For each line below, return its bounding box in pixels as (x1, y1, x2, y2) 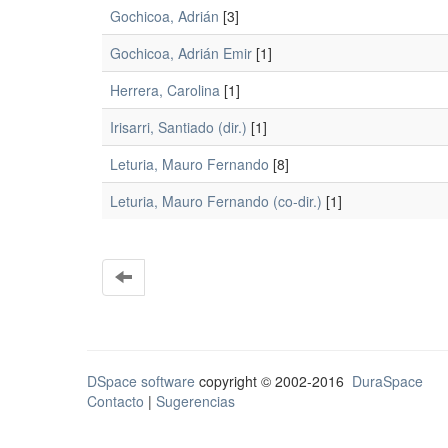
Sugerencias (156, 391, 235, 411)
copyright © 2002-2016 (195, 371, 352, 391)
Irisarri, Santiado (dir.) (110, 117, 247, 137)
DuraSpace (352, 371, 423, 391)
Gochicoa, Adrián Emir (110, 43, 252, 63)
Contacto (87, 391, 144, 411)
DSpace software (87, 371, 195, 391)
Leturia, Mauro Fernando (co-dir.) (110, 191, 322, 211)
